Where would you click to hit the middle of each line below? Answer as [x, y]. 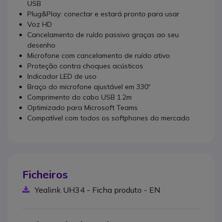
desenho [41, 45]
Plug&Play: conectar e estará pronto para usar [103, 14]
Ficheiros [45, 174]
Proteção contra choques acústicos [85, 66]
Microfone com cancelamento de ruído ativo [99, 55]
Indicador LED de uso [62, 76]
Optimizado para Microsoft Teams [83, 108]
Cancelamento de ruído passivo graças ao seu [103, 35]
